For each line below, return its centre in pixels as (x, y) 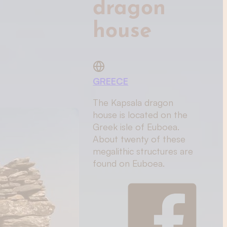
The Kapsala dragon (133, 103)
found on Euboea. (129, 163)
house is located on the (140, 115)
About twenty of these (139, 139)
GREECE (111, 81)
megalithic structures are (143, 151)
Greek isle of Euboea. (136, 127)
